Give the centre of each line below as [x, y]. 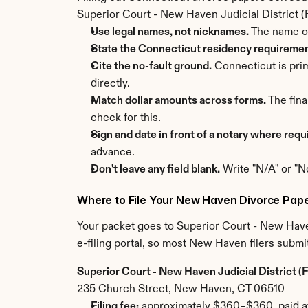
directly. [110, 84]
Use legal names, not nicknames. [170, 32]
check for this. [126, 118]
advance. [113, 153]
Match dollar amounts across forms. [178, 101]
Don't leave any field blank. [155, 170]
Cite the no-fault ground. [151, 67]
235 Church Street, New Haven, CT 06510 [181, 289]
